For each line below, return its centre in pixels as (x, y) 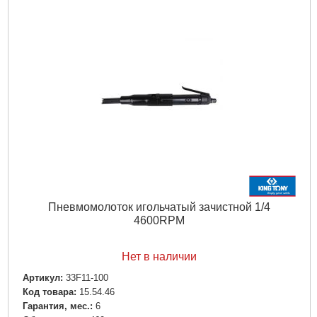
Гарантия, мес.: (57, 306)
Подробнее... (159, 10)
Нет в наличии (159, 257)
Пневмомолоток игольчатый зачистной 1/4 (159, 207)
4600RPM (159, 220)
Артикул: (42, 277)
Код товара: (49, 292)
